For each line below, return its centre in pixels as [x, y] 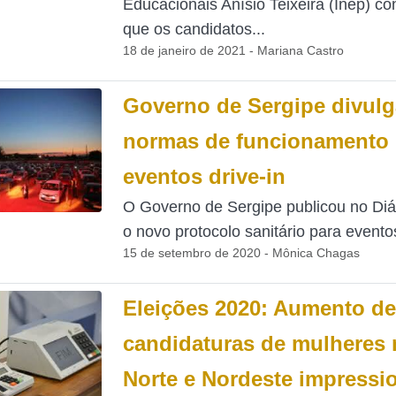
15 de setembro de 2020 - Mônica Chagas [241, 253]
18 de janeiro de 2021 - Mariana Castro [233, 50]
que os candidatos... [194, 29]
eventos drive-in [204, 176]
